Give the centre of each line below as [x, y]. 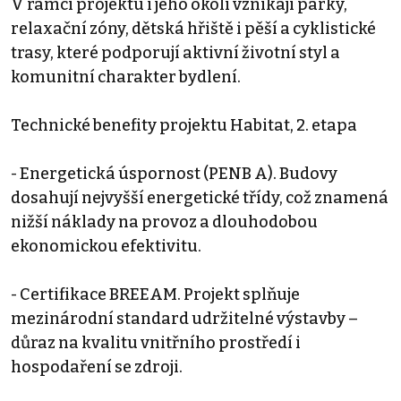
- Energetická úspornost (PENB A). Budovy [174, 174]
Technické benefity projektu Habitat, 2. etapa [184, 126]
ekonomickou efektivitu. [106, 247]
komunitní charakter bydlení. [126, 77]
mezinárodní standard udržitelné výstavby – [184, 319]
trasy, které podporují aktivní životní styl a [175, 53]
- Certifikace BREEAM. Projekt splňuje [155, 295]
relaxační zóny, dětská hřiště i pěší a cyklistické [193, 29]
